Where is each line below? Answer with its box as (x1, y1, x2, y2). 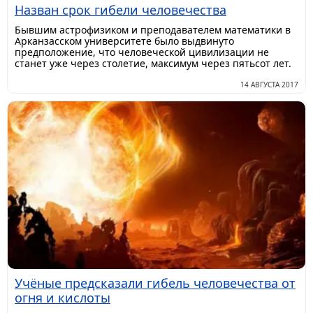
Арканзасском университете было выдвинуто (15, 34, 234, 48)
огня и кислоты (15, 289, 110, 306)
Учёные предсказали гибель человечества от (15, 274, 296, 291)
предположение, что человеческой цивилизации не (15, 45, 269, 59)
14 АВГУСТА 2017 (240, 79, 298, 89)
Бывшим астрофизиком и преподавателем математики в (15, 22, 291, 36)
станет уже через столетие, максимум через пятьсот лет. (15, 56, 291, 70)
